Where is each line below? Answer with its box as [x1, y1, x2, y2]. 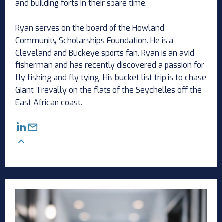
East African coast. [15, 97, 83, 108]
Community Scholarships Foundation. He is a [15, 35, 174, 46]
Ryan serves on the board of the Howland [15, 22, 165, 33]
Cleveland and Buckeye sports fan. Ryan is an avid [15, 47, 195, 58]
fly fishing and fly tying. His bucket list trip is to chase [15, 72, 207, 83]
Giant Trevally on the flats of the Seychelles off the [15, 84, 202, 95]
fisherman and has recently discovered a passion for [15, 59, 205, 70]
